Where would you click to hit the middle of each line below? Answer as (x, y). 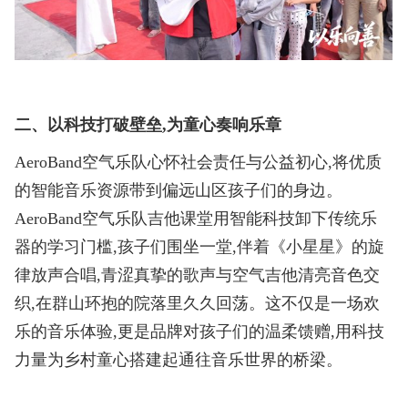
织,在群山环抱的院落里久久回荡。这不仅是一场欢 (198, 304)
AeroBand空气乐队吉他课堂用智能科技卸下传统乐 (196, 219)
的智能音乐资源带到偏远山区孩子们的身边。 (179, 191)
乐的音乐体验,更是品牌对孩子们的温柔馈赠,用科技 (200, 332)
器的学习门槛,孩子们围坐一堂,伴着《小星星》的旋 (200, 247)
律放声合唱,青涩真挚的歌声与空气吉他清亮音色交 (198, 275)
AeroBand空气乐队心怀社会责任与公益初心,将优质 (199, 163)
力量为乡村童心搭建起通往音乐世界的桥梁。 (179, 360)
